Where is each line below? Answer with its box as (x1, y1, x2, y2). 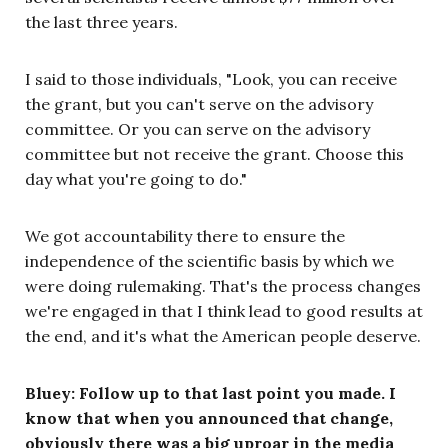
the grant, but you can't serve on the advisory (25, 93, 373, 114)
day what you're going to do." (25, 168, 247, 189)
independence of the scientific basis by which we (25, 250, 394, 271)
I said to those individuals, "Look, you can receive (25, 68, 397, 89)
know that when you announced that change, (25, 407, 393, 428)
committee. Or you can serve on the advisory (25, 118, 370, 139)
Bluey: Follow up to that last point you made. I (25, 382, 396, 403)
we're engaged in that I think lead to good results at (25, 300, 423, 321)
